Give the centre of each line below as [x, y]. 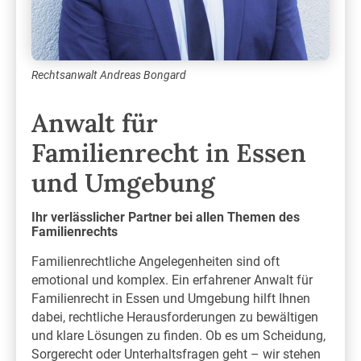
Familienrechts [75, 231]
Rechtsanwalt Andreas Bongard [109, 75]
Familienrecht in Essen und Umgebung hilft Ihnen [171, 298]
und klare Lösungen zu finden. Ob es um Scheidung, [179, 335]
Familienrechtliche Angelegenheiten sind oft [156, 261]
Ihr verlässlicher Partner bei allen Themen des [166, 217]
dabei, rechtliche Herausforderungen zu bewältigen [175, 317]
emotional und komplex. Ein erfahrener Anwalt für [172, 280]
